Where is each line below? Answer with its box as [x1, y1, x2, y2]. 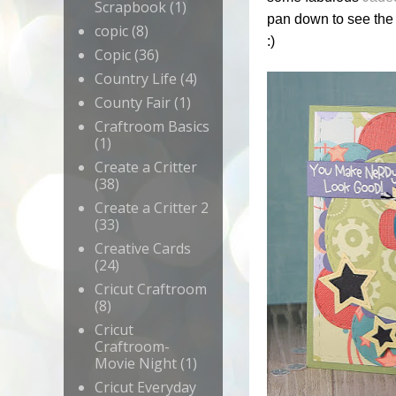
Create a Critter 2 [95, 198, 209, 218]
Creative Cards [95, 239, 191, 259]
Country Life [95, 69, 177, 89]
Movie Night [95, 354, 177, 374]
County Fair [95, 93, 171, 113]
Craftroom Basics [95, 117, 209, 137]
